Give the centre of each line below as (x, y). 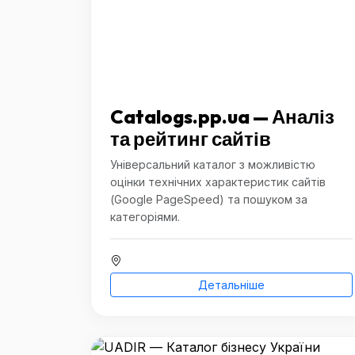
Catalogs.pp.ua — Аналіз (222, 116)
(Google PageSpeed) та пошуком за (209, 199)
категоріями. (145, 217)
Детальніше (231, 285)
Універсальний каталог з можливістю (213, 164)
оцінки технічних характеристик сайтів (218, 182)
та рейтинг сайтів (191, 139)
